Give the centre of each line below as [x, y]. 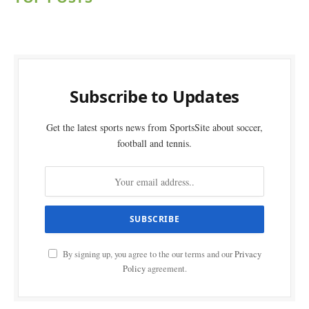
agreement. [166, 269]
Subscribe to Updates [154, 97]
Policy [134, 269]
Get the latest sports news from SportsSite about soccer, [154, 128]
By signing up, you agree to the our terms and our [147, 255]
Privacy [248, 255]
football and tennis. [154, 143]
